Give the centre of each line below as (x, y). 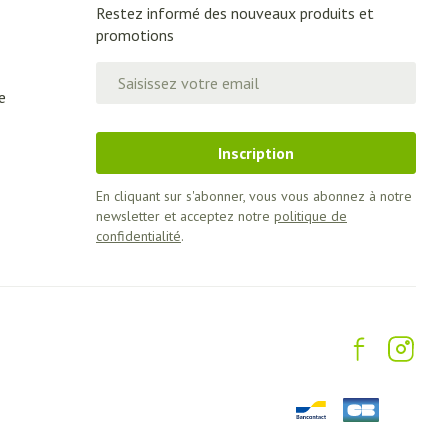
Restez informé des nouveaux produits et (235, 13)
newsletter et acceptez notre (185, 216)
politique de (310, 216)
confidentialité (138, 236)
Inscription (256, 153)
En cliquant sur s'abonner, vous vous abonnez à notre (254, 196)
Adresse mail (142, 71)
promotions (135, 35)
